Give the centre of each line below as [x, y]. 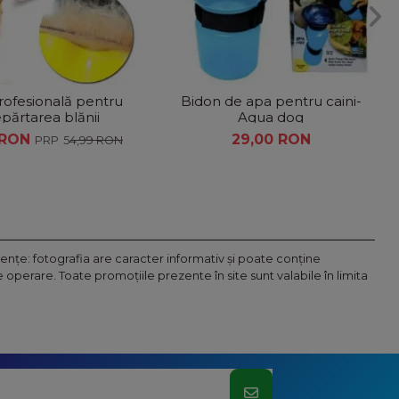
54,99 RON [93, 140]
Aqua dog [271, 118]
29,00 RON [271, 139]
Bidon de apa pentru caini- [271, 102]
